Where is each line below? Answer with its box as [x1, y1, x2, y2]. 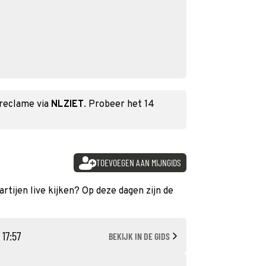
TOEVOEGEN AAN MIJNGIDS [96, 157, 181, 168]
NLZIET [51, 99, 84, 110]
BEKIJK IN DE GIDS [109, 230, 170, 242]
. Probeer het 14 [84, 99, 154, 110]
